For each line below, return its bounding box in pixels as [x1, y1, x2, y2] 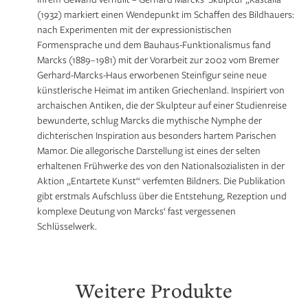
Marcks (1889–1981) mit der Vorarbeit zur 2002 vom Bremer [36, 52, 279, 66]
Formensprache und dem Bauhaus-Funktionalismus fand [36, 37, 271, 51]
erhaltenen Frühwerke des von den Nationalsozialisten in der [36, 158, 285, 172]
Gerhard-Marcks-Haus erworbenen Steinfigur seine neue [36, 67, 267, 81]
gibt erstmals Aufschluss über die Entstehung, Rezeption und [36, 188, 287, 202]
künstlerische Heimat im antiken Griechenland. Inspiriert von [36, 82, 285, 96]
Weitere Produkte [76, 276, 232, 303]
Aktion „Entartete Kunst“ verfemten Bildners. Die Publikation [36, 173, 285, 187]
